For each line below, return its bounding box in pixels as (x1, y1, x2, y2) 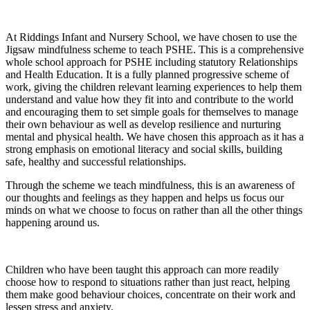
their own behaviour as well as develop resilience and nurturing (6, 118, 281, 130)
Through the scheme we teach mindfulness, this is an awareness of (6, 179, 295, 191)
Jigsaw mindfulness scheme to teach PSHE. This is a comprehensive (6, 43, 304, 55)
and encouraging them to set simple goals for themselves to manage (6, 105, 298, 118)
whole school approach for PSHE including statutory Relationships (6, 55, 298, 68)
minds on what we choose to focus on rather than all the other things (6, 203, 302, 216)
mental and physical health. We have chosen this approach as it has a (6, 130, 304, 143)
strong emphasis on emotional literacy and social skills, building (6, 143, 282, 155)
